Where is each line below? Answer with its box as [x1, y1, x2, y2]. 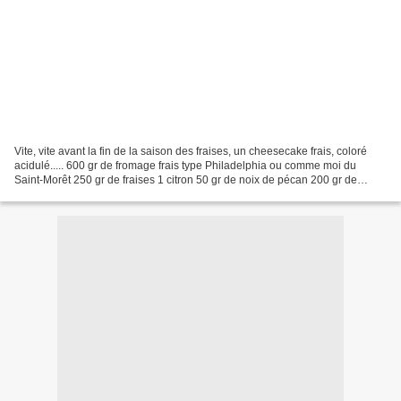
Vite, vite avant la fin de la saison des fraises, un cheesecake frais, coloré [14, 144, 367, 158]
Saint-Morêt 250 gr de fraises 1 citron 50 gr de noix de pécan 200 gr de [14, 173, 357, 186]
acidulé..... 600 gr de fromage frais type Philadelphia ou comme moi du [14, 158, 356, 172]
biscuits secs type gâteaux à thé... [14, 187, 176, 200]
